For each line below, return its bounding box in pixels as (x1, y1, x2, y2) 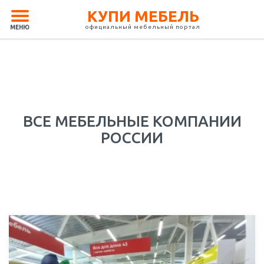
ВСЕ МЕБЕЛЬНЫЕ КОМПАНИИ (22, 113, 242, 130)
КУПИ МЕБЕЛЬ (87, 8, 199, 25)
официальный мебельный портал (85, 24, 200, 30)
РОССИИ (101, 129, 163, 146)
